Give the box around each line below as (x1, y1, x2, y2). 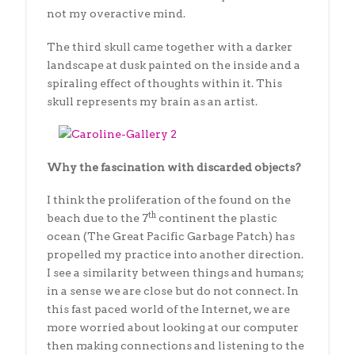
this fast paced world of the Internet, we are (46, 302, 290, 315)
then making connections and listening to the (46, 338, 304, 352)
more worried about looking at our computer (46, 320, 299, 334)
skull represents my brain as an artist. (46, 94, 258, 108)
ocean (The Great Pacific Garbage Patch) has (46, 229, 295, 242)
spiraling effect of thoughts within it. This (46, 76, 282, 90)
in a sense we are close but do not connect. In (46, 284, 299, 297)
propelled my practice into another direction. (46, 247, 303, 261)
